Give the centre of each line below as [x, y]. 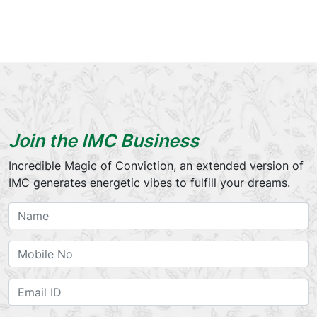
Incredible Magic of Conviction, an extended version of [156, 165]
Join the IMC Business [104, 140]
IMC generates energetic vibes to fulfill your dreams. [149, 182]
